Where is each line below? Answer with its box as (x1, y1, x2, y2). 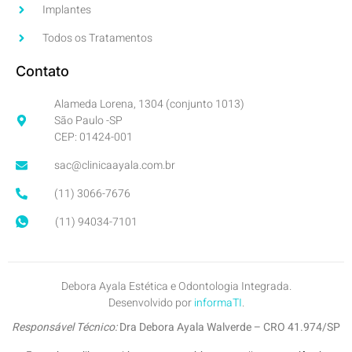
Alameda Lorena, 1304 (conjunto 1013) (54, 95, 244, 112)
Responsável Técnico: (12, 319, 117, 336)
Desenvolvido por (108, 294, 194, 311)
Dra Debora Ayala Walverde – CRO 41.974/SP (117, 319, 340, 336)
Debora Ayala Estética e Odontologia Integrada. (60, 277, 291, 295)
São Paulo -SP (54, 112, 123, 129)
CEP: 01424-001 (54, 128, 133, 145)
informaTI (193, 294, 242, 311)
